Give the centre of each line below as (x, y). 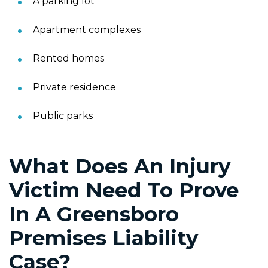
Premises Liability (103, 238)
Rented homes (68, 58)
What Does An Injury (120, 166)
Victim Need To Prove (124, 190)
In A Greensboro (94, 214)
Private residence (74, 87)
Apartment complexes (87, 29)
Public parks (63, 115)
